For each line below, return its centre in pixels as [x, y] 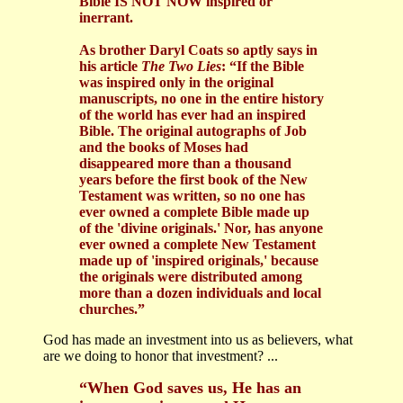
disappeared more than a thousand [185, 164]
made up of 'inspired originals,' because [199, 261]
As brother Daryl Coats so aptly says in [198, 50]
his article [110, 67]
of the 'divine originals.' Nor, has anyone [201, 228]
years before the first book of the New [193, 180]
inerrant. [106, 18]
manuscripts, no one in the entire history [201, 99]
